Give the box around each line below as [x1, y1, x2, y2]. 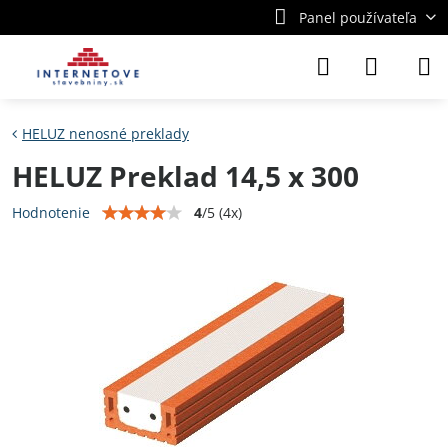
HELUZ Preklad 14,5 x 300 [12, 157, 359, 195]
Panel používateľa [298, 8, 417, 27]
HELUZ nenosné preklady [22, 124, 189, 143]
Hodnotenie [12, 203, 90, 222]
